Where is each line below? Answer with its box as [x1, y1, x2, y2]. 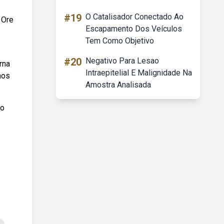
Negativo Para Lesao [85, 56, 159, 65]
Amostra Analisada [85, 80, 151, 89]
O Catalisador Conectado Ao [85, 12, 183, 21]
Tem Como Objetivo [85, 36, 154, 45]
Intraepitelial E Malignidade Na [85, 68, 192, 77]
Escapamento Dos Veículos [85, 24, 182, 33]
